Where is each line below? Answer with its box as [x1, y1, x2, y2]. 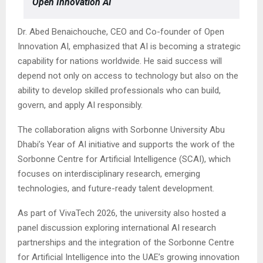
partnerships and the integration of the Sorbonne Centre [18, 237, 234, 248]
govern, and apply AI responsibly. [18, 100, 143, 110]
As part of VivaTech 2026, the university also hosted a [18, 208, 226, 218]
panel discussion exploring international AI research [18, 222, 216, 233]
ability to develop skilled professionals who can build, [18, 85, 221, 96]
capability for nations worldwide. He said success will [18, 56, 222, 66]
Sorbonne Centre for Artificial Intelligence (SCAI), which [18, 154, 231, 164]
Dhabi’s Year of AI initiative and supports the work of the [18, 139, 235, 150]
